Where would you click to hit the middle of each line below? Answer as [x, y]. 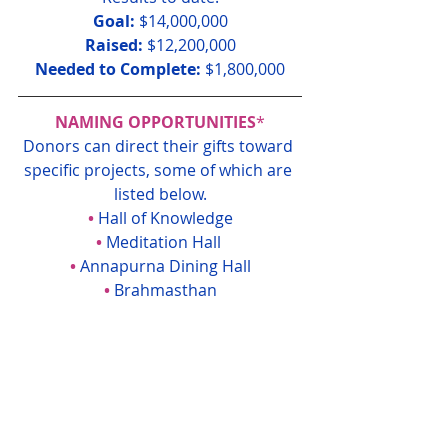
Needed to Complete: [118, 69]
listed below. [160, 194]
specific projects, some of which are [160, 170]
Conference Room [165, 338]
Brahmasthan [165, 290]
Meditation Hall [165, 242]
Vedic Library [165, 362]
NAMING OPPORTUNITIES [155, 122]
